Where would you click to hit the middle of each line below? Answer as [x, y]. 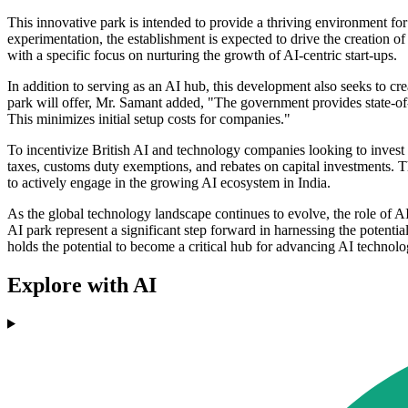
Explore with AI [82, 285]
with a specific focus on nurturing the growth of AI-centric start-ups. [202, 56]
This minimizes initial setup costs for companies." [149, 119]
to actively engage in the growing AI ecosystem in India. [169, 183]
